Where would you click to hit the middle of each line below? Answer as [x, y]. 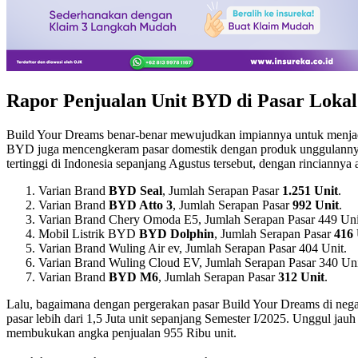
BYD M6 [133, 276]
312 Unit [301, 276]
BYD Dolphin [177, 233]
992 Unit [316, 205]
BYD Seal [135, 190]
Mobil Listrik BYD [89, 233]
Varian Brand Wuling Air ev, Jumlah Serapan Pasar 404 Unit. [193, 248]
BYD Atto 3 [141, 205]
